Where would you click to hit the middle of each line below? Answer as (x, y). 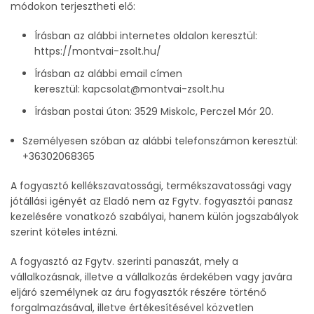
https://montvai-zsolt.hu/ (98, 51)
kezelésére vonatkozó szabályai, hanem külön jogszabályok (155, 217)
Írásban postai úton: (84, 111)
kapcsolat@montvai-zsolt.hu (153, 89)
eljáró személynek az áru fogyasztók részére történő (138, 292)
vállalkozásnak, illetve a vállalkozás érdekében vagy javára (151, 277)
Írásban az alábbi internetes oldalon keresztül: (146, 36)
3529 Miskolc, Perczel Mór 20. (204, 111)
